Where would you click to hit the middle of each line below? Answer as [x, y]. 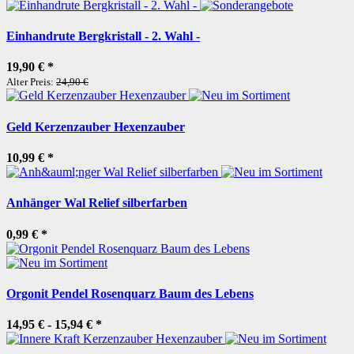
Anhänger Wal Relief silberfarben [97, 203]
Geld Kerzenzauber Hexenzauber [96, 126]
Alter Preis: [31, 82]
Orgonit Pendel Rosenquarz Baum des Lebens [130, 293]
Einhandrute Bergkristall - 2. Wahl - [103, 36]
